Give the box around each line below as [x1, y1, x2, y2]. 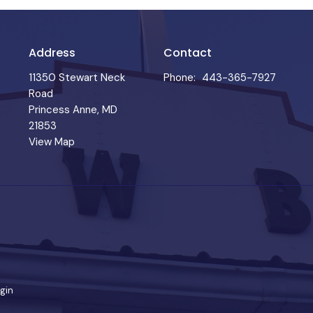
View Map [28, 134, 75, 149]
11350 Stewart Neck [28, 70, 125, 85]
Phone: [163, 70, 196, 85]
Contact [163, 45, 212, 61]
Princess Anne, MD [28, 102, 117, 117]
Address [28, 45, 75, 61]
